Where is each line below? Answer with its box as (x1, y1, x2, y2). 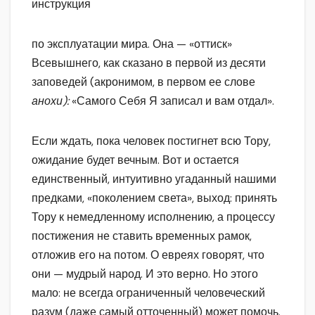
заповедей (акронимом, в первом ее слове (32, 75, 255, 90)
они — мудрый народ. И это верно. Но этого (32, 266, 258, 282)
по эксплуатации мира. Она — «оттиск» (32, 37, 232, 52)
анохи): (32, 94, 72, 109)
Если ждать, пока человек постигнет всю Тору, (32, 134, 271, 149)
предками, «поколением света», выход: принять (32, 191, 277, 206)
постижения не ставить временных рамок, (32, 229, 252, 244)
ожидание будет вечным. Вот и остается (32, 153, 239, 168)
